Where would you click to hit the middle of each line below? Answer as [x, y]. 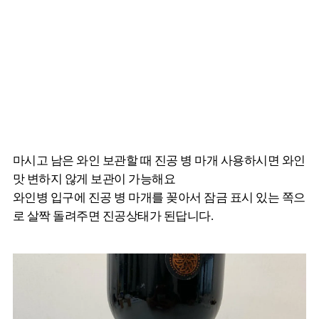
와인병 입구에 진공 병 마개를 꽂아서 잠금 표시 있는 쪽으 [159, 197]
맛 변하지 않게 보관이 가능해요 [94, 179]
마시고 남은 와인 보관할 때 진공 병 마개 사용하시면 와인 [159, 160]
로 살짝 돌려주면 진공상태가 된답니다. [113, 216]
